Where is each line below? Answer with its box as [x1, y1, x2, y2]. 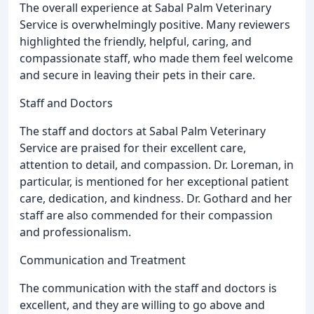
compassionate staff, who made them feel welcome [20, 50, 293, 66]
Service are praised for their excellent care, [20, 139, 246, 156]
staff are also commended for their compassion [20, 207, 273, 223]
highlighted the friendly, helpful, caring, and [20, 33, 252, 49]
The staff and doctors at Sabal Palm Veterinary [20, 123, 266, 139]
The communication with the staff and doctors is [20, 280, 277, 296]
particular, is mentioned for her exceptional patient [20, 173, 289, 189]
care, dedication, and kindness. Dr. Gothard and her [20, 190, 292, 206]
